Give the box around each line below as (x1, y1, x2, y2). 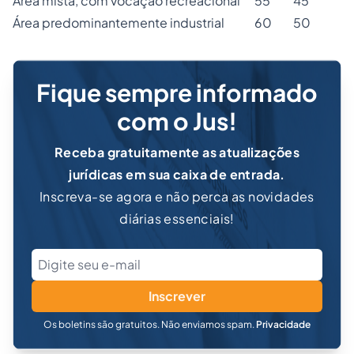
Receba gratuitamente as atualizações (54, 144, 300, 160)
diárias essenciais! (119, 210, 235, 227)
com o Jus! (117, 106, 237, 136)
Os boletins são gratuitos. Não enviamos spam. (43, 318, 256, 330)
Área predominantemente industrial (13, 14, 224, 31)
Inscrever (149, 288, 205, 304)
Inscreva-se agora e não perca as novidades (40, 188, 314, 205)
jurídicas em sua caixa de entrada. (69, 166, 285, 183)
